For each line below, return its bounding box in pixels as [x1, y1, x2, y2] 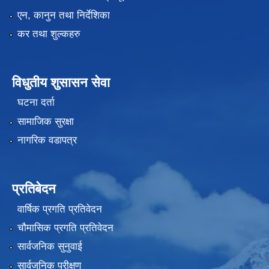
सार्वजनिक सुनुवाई [17, 241, 82, 253]
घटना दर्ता [17, 97, 55, 109]
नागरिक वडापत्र [17, 134, 77, 147]
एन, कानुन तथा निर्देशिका [17, 9, 110, 21]
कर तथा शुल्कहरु [17, 28, 80, 40]
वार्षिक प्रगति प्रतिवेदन [17, 203, 102, 215]
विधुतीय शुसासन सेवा [12, 74, 110, 90]
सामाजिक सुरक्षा [17, 115, 74, 127]
